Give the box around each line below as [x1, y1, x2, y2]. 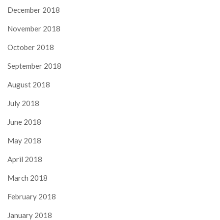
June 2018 [7, 117, 41, 126]
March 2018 [7, 173, 48, 182]
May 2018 [7, 136, 41, 145]
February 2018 [7, 192, 56, 201]
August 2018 [7, 80, 50, 89]
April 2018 [7, 154, 42, 164]
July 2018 [7, 98, 39, 108]
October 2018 [7, 42, 54, 52]
